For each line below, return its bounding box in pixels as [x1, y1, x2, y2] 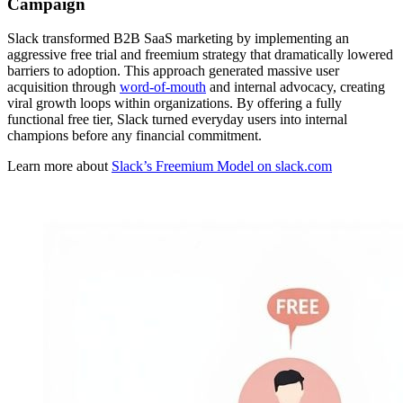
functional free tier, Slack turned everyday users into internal [7, 112, 347, 128]
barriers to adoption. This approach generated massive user [7, 63, 339, 79]
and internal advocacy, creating [206, 79, 385, 95]
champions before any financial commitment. [7, 128, 262, 144]
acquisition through [7, 79, 120, 95]
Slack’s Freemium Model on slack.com [112, 158, 332, 175]
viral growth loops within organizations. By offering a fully [7, 95, 342, 112]
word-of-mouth [120, 79, 206, 95]
